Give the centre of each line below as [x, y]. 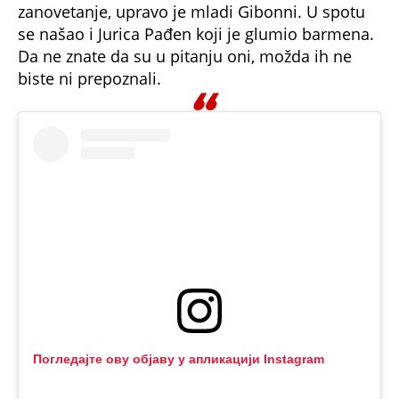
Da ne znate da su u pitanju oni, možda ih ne [185, 56]
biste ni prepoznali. [90, 78]
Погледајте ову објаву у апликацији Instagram [179, 358]
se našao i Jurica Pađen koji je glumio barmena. [196, 33]
